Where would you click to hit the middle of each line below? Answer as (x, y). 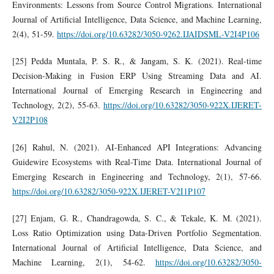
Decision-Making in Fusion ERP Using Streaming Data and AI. (137, 76)
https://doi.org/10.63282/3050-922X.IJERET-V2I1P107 (109, 191)
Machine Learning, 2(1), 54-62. (84, 262)
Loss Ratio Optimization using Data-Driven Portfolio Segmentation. (137, 232)
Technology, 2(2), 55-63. (58, 105)
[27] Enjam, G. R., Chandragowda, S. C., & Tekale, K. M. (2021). (137, 218)
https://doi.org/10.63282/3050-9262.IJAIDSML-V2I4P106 (158, 34)
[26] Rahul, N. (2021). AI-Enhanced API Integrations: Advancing (137, 147)
